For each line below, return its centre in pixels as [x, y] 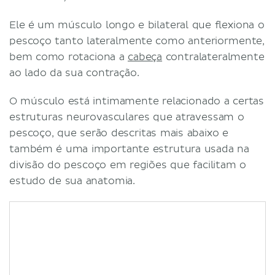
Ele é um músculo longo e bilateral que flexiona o [137, 25]
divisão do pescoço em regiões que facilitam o [128, 165]
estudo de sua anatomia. [72, 181]
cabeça [145, 57]
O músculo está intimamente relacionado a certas [137, 101]
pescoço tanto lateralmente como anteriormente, [137, 41]
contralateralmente [213, 57]
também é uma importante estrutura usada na [129, 149]
